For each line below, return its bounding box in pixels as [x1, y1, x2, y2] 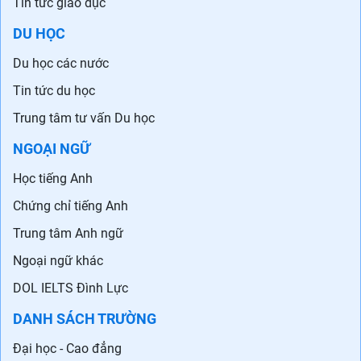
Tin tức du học [13, 83, 95, 99]
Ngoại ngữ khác [13, 253, 103, 269]
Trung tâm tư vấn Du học [13, 110, 155, 127]
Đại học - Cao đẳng [13, 341, 122, 357]
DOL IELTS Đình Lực [13, 280, 128, 297]
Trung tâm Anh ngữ [13, 226, 123, 242]
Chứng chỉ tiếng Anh [13, 198, 128, 214]
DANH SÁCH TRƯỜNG [13, 310, 156, 328]
